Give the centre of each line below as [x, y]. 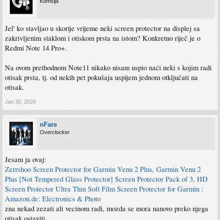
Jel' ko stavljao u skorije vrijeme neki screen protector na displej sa [102, 28]
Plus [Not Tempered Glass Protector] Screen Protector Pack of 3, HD [106, 179]
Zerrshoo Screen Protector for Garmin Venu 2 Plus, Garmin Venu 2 [103, 169]
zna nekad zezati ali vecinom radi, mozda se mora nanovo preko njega [107, 209]
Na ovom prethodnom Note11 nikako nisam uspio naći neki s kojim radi [108, 68]
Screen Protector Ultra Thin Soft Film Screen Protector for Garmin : [104, 189]
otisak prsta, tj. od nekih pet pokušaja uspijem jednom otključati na [101, 78]
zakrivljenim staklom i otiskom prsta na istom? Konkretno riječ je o [103, 38]
